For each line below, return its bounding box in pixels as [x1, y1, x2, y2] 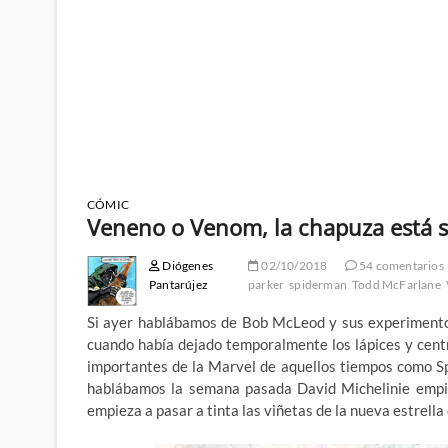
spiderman [289, 277, 348, 293]
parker [248, 277, 285, 293]
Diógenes [160, 258, 214, 274]
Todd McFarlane [352, 277, 441, 293]
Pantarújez [149, 277, 209, 293]
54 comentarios [356, 258, 444, 274]
